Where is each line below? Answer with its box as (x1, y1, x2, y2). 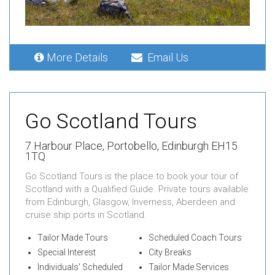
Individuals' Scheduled (37, 261, 123, 272)
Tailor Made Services (148, 261, 229, 272)
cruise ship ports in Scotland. (25, 209, 147, 220)
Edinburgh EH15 (159, 139, 238, 152)
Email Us (142, 50, 188, 64)
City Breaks (148, 247, 192, 257)
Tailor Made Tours (37, 232, 108, 242)
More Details (47, 50, 113, 64)
